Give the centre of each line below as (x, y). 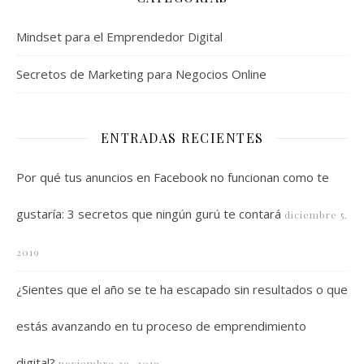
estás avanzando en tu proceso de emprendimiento (161, 326)
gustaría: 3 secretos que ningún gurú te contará (149, 214)
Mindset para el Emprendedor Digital (119, 37)
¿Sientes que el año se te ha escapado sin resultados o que (182, 289)
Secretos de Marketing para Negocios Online (141, 74)
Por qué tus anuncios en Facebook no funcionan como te (173, 177)
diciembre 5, (316, 214)
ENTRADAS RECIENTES (182, 138)
